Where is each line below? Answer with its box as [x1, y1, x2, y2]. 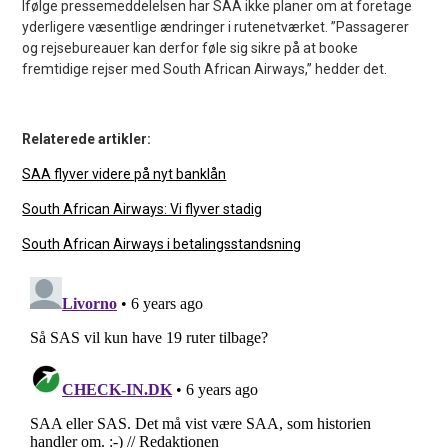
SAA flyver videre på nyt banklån [22, 165, 227, 182]
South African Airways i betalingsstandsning [22, 235, 302, 252]
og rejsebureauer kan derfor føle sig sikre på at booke [22, 39, 359, 56]
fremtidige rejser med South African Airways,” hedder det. [22, 60, 388, 77]
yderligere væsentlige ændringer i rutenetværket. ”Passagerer [22, 18, 410, 35]
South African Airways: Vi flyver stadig [22, 200, 263, 217]
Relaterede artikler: [22, 130, 152, 147]
